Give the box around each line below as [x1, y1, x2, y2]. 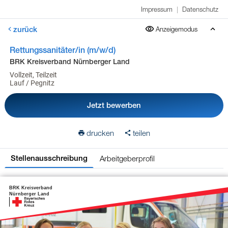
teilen [133, 128, 150, 137]
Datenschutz [182, 5, 219, 13]
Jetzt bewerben [87, 101, 141, 109]
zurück [13, 24, 37, 34]
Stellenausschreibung [10, 154, 88, 163]
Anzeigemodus [156, 25, 197, 33]
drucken [87, 128, 114, 137]
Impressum [141, 5, 173, 13]
